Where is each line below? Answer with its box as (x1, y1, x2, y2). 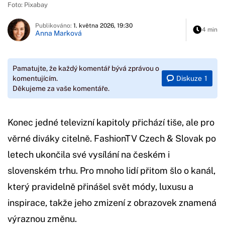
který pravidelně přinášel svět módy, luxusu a (8, 181, 193, 192)
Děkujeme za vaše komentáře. (13, 84, 109, 93)
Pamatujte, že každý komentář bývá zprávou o (13, 64, 159, 73)
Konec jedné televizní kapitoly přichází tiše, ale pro (8, 117, 214, 128)
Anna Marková (35, 29, 82, 38)
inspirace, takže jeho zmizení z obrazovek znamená (8, 197, 216, 208)
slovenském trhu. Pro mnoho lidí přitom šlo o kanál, (8, 165, 215, 176)
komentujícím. (13, 74, 58, 83)
